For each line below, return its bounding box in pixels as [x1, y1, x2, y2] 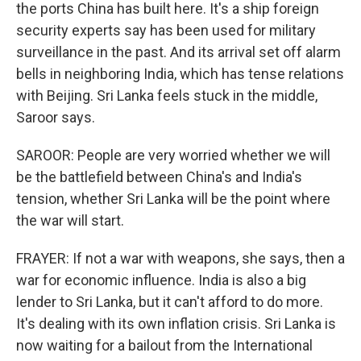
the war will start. [16, 212, 124, 229]
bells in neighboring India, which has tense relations [16, 65, 344, 82]
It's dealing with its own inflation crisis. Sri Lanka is [16, 315, 336, 332]
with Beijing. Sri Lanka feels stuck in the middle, [16, 87, 317, 104]
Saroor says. [16, 109, 95, 126]
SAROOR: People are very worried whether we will [16, 147, 330, 164]
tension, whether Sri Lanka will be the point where [16, 190, 330, 207]
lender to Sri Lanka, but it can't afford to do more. [16, 293, 323, 310]
